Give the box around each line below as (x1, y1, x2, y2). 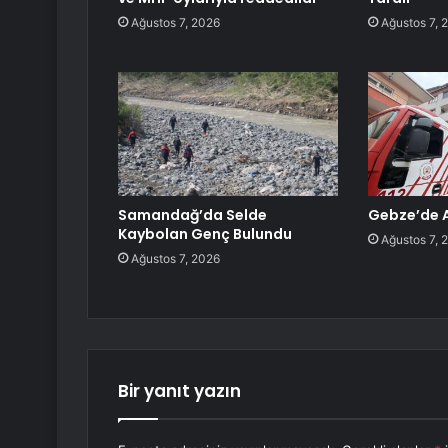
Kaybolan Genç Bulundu (118, 224, 292, 245)
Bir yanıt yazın (118, 379, 241, 404)
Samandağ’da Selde (118, 205, 267, 226)
